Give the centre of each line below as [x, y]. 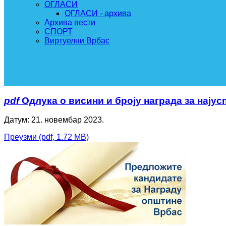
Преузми [21, 137]
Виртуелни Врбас [77, 41]
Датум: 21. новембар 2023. [54, 120]
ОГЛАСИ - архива [98, 13]
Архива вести [70, 22]
